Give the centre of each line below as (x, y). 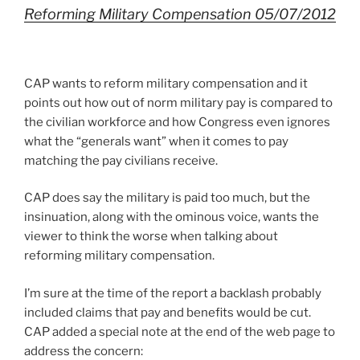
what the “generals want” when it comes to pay (156, 141)
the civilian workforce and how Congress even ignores (177, 122)
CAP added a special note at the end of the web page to (180, 331)
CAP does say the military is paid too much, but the (167, 198)
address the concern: (84, 351)
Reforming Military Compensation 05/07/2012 (180, 14)
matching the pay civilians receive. (121, 160)
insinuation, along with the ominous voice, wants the (172, 217)
